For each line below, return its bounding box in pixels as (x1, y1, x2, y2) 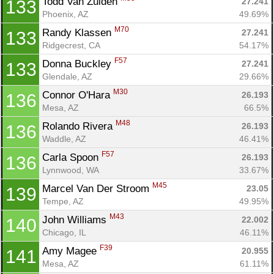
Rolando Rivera (42, 120, 116, 132)
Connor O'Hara (42, 89, 113, 101)
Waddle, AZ (42, 133, 86, 144)
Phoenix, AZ (42, 9, 89, 19)
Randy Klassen (42, 26, 114, 39)
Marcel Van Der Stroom (42, 182, 152, 194)
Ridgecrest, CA (42, 40, 100, 50)
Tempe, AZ (42, 196, 84, 206)
